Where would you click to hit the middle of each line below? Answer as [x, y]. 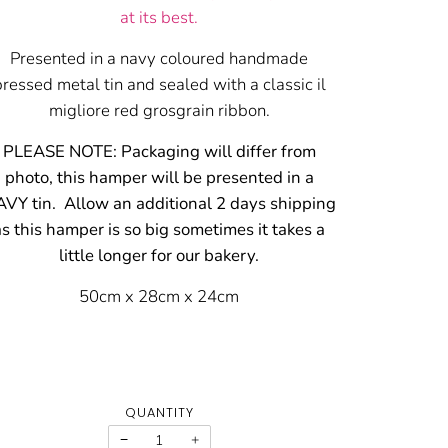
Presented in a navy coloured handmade [159, 59]
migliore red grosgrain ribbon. [159, 111]
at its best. [159, 18]
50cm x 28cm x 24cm [159, 297]
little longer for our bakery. [159, 256]
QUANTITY [159, 412]
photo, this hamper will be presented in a [159, 178]
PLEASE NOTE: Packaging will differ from [159, 152]
